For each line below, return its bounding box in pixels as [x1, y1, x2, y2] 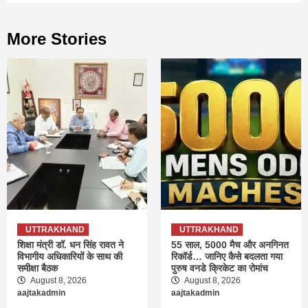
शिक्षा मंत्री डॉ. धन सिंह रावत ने [17, 239, 124, 251]
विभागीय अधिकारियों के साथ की [17, 251, 122, 263]
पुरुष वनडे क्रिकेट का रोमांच [171, 263, 268, 274]
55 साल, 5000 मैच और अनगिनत [171, 239, 289, 251]
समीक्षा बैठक [17, 263, 58, 274]
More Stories [7, 30, 107, 49]
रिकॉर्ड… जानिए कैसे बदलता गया [171, 251, 283, 263]
